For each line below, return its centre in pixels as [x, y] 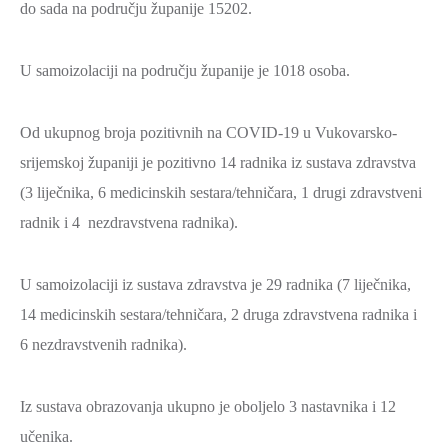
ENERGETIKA [91, 268]
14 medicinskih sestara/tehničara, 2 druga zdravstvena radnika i [218, 314]
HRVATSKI [78, 304]
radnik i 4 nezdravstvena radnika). [129, 222]
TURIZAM [76, 84]
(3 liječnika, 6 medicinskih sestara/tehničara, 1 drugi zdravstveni [221, 192]
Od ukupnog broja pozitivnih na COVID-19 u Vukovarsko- [208, 132]
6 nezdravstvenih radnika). [103, 344]
